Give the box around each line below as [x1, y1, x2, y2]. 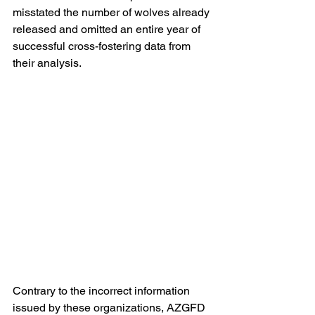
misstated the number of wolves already [13, 6, 212, 20]
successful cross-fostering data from [13, 39, 193, 53]
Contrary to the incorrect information [13, 284, 193, 298]
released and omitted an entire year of [13, 22, 203, 37]
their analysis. [13, 56, 82, 70]
